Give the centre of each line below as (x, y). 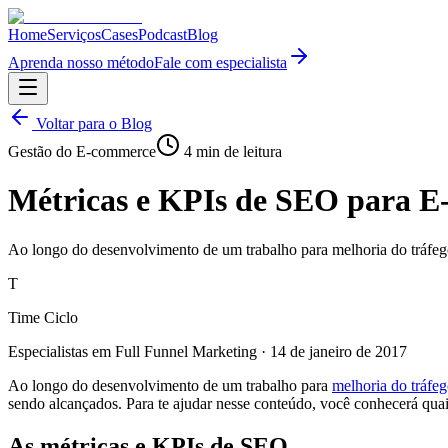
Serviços (74, 34)
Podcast (162, 34)
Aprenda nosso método (81, 62)
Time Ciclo (43, 317)
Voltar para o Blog (92, 123)
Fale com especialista (220, 62)
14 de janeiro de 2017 (338, 351)
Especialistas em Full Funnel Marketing (132, 351)
